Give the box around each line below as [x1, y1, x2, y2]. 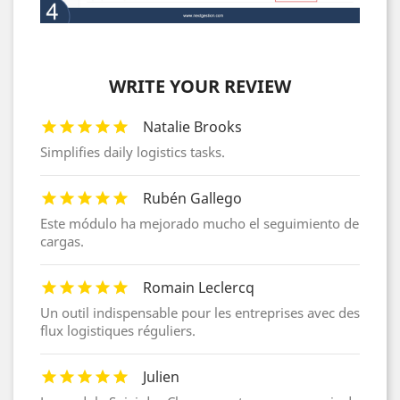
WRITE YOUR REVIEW [109, 74, 291, 99]
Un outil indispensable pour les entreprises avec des [40, 304, 360, 322]
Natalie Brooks [143, 117, 242, 137]
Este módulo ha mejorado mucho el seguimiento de [40, 214, 359, 233]
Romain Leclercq [143, 278, 254, 298]
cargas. [40, 232, 84, 251]
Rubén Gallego [143, 188, 242, 209]
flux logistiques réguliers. [40, 321, 196, 340]
